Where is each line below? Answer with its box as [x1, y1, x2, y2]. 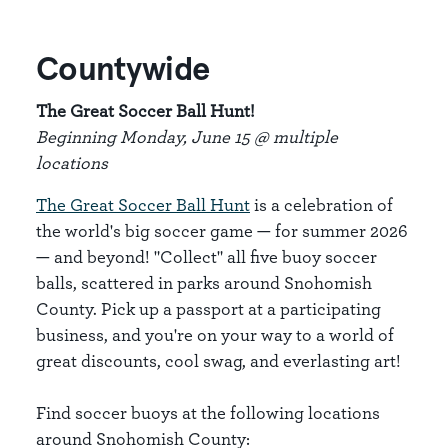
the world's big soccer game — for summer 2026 [36, 220, 408, 241]
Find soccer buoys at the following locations [36, 402, 380, 423]
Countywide [36, 54, 210, 87]
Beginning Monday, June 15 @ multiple [36, 126, 338, 147]
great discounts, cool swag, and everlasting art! [36, 350, 401, 371]
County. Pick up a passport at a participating [36, 298, 381, 319]
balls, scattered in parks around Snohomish [36, 272, 372, 293]
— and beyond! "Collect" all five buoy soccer [36, 246, 377, 267]
